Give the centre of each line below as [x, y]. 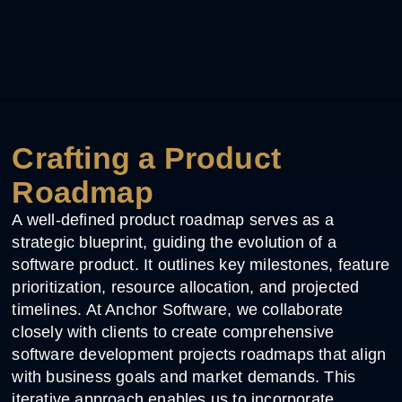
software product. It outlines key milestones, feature [201, 264]
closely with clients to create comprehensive [173, 332]
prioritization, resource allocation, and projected [186, 287]
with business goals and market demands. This [184, 376]
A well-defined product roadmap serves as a [173, 219]
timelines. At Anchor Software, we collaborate [178, 309]
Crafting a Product [147, 157]
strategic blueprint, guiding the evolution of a [174, 242]
